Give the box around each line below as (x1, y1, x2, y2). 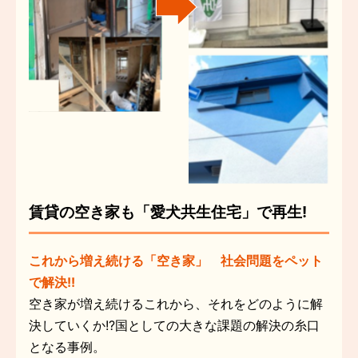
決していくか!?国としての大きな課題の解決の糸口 (29, 316, 320, 333)
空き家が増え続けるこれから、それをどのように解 (29, 295, 323, 312)
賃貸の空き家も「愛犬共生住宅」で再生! (29, 201, 307, 221)
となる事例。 (29, 338, 105, 355)
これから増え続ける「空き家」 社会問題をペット (29, 252, 323, 268)
